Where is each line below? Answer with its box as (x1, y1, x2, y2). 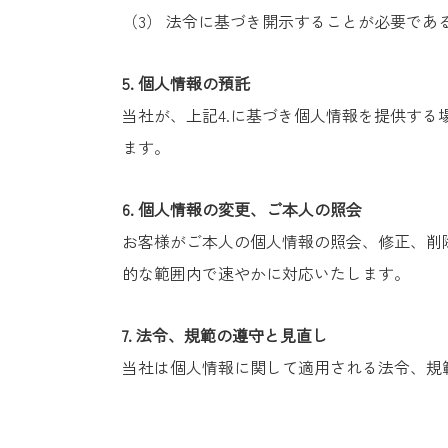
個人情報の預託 (138, 71, 250, 95)
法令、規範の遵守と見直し (136, 323, 328, 347)
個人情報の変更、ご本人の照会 (138, 197, 362, 221)
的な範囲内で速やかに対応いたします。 (122, 261, 410, 285)
